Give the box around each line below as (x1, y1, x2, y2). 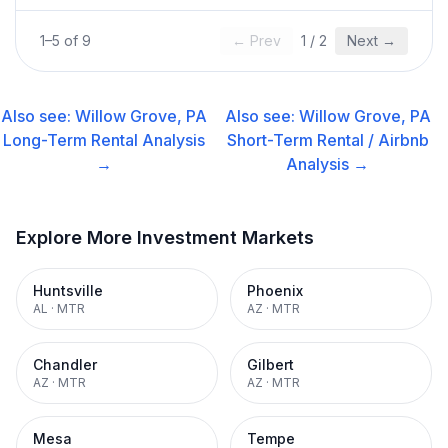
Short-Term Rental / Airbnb (226, 130, 429, 150)
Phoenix (247, 282, 303, 299)
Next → (347, 32, 396, 49)
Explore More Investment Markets (16, 227, 314, 248)
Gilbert (247, 356, 294, 373)
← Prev (232, 32, 281, 49)
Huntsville (33, 282, 103, 299)
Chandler (33, 356, 97, 373)
